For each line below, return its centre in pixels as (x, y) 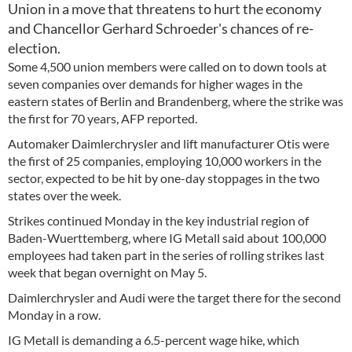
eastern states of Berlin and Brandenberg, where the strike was (176, 101)
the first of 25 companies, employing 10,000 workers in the (165, 161)
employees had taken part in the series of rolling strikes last (166, 255)
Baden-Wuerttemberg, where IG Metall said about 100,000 (167, 238)
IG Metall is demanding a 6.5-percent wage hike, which (154, 340)
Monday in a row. (54, 315)
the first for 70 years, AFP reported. (103, 118)
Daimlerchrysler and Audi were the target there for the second (174, 297)
